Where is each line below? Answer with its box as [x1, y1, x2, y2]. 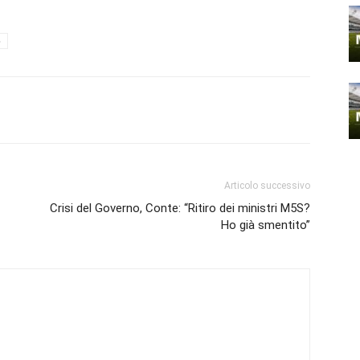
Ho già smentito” [221, 218, 310, 232]
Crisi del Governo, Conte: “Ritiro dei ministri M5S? [50, 201, 310, 215]
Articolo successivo [224, 180, 310, 191]
